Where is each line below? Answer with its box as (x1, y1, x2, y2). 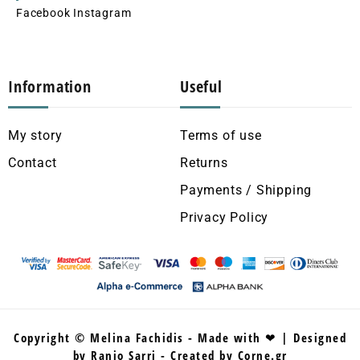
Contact (8, 155, 57, 171)
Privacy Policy (180, 210, 269, 226)
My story (8, 128, 63, 144)
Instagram (73, 6, 132, 20)
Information (8, 76, 92, 98)
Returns (180, 155, 228, 171)
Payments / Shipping (180, 182, 313, 198)
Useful (180, 76, 223, 98)
